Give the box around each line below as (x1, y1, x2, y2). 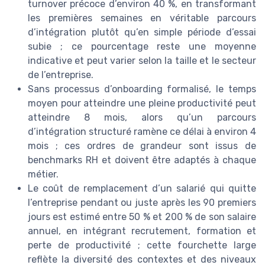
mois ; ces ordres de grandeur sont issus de (28, 140, 256, 151)
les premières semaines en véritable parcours (28, 12, 256, 24)
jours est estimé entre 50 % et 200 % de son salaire (28, 211, 256, 222)
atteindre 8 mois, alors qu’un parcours (28, 111, 256, 123)
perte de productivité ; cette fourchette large (28, 239, 256, 251)
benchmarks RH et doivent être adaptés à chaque (28, 154, 256, 166)
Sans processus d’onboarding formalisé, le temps (28, 83, 256, 95)
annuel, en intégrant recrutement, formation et (28, 225, 256, 237)
